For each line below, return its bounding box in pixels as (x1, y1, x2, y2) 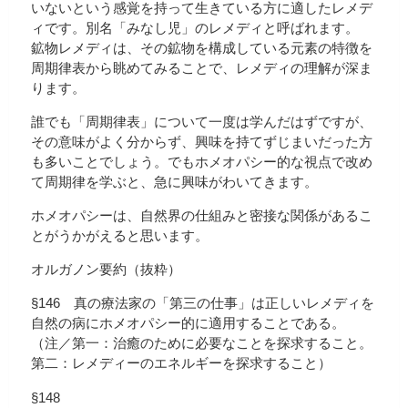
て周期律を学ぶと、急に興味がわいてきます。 (31, 173, 318, 189)
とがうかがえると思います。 (31, 228, 209, 244)
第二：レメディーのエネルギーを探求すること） (31, 355, 331, 372)
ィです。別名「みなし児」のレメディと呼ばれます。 (31, 19, 359, 36)
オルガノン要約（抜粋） (31, 261, 181, 278)
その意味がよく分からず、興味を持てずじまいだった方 (31, 133, 372, 149)
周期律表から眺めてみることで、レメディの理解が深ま (31, 59, 372, 76)
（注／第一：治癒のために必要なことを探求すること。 (31, 335, 372, 352)
